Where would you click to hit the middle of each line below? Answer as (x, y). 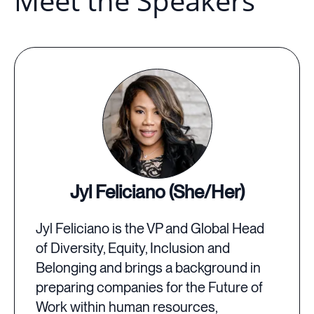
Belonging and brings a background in (148, 268)
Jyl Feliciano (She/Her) (157, 192)
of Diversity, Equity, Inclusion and (133, 248)
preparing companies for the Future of (149, 288)
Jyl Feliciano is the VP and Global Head (150, 229)
